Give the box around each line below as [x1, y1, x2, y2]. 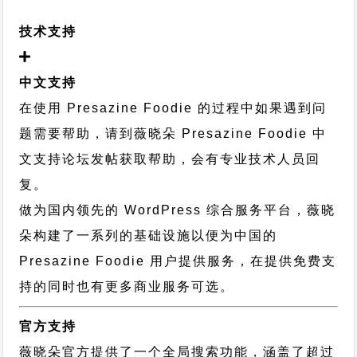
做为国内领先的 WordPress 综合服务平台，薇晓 [19, 203, 336, 217]
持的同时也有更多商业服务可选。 [19, 280, 235, 293]
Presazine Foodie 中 [177, 127, 328, 140]
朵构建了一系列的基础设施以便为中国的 [19, 229, 278, 242]
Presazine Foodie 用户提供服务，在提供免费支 [19, 254, 337, 268]
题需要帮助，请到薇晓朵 [19, 127, 178, 140]
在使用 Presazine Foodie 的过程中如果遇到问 [19, 101, 328, 115]
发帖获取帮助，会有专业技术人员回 [91, 152, 321, 166]
